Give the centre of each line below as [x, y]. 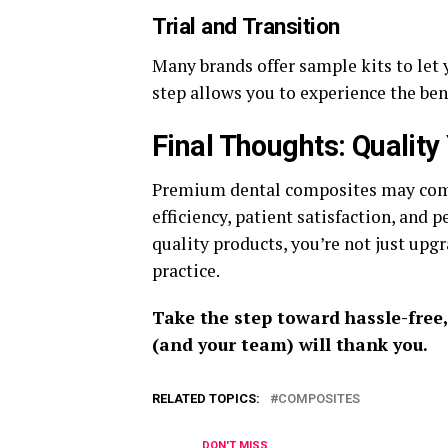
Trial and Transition [246, 26]
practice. [186, 270]
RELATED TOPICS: [206, 398]
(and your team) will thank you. [290, 344]
